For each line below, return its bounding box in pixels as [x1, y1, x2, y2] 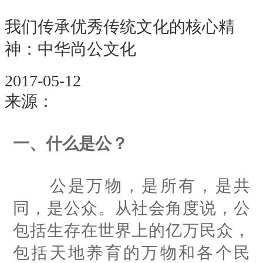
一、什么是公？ [13, 134, 128, 153]
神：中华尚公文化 [5, 39, 136, 58]
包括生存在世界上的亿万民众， [13, 221, 250, 240]
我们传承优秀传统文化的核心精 [5, 17, 235, 36]
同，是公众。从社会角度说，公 [13, 198, 250, 217]
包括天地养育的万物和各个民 [13, 243, 250, 262]
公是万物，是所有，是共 [13, 176, 250, 195]
